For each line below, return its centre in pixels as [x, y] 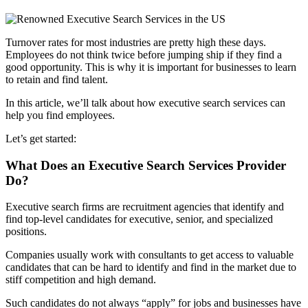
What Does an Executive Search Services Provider [146, 165]
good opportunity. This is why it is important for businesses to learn [151, 67]
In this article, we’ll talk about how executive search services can [145, 102]
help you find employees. [60, 115]
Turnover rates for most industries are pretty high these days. [136, 42]
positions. [26, 232]
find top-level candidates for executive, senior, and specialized [139, 219]
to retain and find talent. [57, 79]
